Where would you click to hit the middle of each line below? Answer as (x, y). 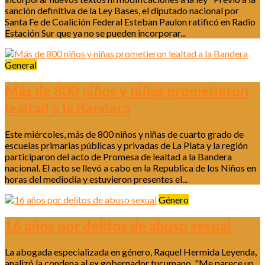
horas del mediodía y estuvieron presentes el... (96, 179)
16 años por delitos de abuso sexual (118, 225)
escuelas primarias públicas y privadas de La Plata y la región (126, 145)
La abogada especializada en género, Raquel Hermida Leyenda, (131, 251)
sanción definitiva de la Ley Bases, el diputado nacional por (122, 10)
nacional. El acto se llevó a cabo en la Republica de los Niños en (130, 167)
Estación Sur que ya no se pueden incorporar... (95, 33)
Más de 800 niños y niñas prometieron (127, 91)
